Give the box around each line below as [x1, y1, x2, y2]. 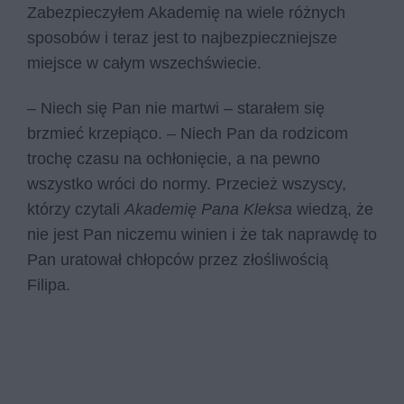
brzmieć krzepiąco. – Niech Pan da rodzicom [27, 124, 348, 142]
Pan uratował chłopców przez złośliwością [27, 251, 328, 269]
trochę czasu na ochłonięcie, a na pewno [27, 150, 320, 168]
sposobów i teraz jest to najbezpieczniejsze [27, 29, 337, 48]
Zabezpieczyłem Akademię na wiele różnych [27, 4, 345, 23]
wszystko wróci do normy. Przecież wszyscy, [27, 175, 346, 193]
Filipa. [27, 276, 75, 294]
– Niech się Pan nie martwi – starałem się [27, 99, 325, 117]
